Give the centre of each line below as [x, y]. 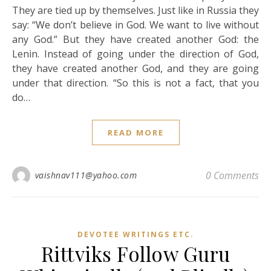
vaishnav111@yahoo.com [86, 175]
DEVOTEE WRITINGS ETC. [135, 234]
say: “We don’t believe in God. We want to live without [135, 24]
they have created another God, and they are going [135, 68]
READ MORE [135, 132]
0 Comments [232, 175]
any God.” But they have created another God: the [135, 39]
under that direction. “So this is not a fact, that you [135, 83]
